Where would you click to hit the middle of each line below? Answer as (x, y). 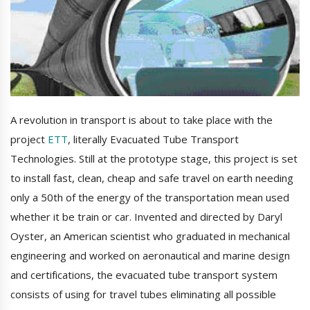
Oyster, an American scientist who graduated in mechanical (150, 236)
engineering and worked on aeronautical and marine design (150, 256)
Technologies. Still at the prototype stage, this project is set (154, 159)
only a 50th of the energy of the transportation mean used (150, 198)
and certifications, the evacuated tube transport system (144, 275)
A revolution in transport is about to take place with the (142, 120)
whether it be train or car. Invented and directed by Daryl (146, 217)
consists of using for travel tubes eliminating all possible (143, 294)
